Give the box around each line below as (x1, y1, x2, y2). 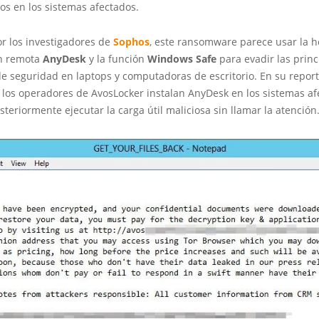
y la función (86, 51, 147, 66)
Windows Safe (147, 51, 216, 66)
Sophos (113, 34, 150, 48)
